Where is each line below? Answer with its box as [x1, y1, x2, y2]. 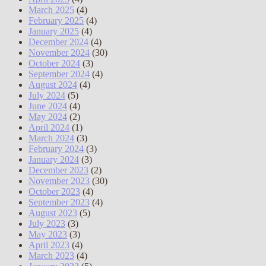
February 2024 [28, 144, 84, 154]
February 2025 [28, 15, 84, 26]
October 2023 [28, 186, 80, 197]
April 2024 [28, 122, 69, 133]
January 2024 [28, 154, 79, 165]
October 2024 [28, 58, 80, 69]
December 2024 [28, 37, 88, 47]
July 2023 [28, 218, 65, 229]
